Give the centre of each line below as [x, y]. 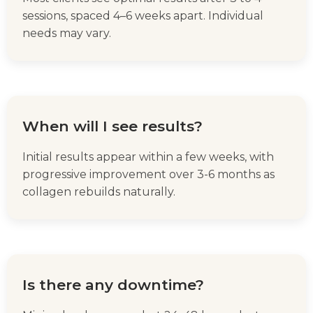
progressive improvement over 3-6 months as [148, 175]
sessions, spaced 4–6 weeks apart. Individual [143, 16]
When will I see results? [112, 126]
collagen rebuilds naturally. [99, 192]
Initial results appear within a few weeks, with [148, 157]
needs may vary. [67, 34]
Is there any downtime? [113, 285]
